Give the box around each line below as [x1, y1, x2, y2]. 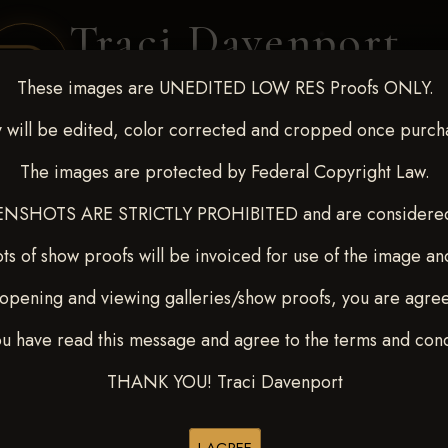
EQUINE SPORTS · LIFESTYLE [126, 102, 347, 118]
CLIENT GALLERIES [116, 175, 237, 197]
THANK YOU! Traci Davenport [107, 369, 343, 395]
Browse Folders [258, 415, 358, 437]
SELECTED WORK [248, 175, 363, 197]
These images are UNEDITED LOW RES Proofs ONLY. [16, 75, 434, 101]
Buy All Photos [111, 415, 202, 437]
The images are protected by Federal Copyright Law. [20, 159, 430, 185]
